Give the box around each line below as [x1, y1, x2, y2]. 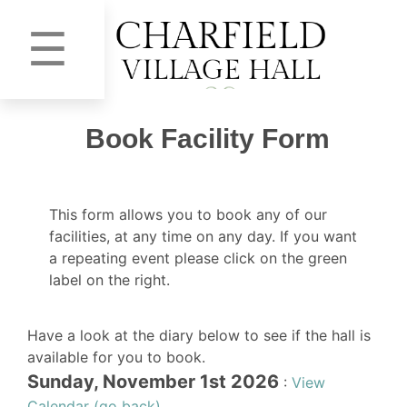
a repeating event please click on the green [49, 248, 347, 267]
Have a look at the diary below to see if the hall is [27, 325, 371, 344]
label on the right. [49, 270, 170, 289]
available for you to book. [27, 347, 205, 366]
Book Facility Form [85, 124, 330, 154]
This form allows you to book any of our [49, 204, 327, 223]
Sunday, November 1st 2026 [27, 370, 279, 392]
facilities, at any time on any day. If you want [49, 226, 357, 245]
